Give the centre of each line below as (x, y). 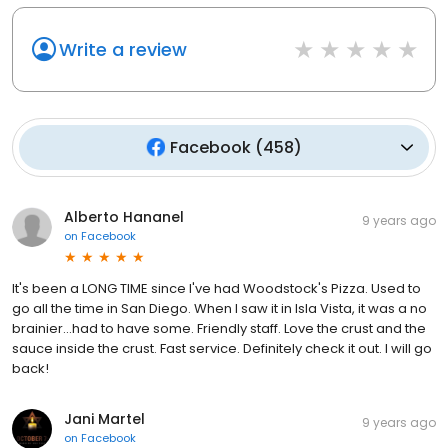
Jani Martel (104, 418)
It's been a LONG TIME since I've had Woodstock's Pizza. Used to (216, 288)
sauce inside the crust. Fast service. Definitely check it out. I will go (222, 348)
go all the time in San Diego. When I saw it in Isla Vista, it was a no (219, 308)
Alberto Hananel (124, 216)
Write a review (123, 49)
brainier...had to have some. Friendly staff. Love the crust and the (219, 328)
